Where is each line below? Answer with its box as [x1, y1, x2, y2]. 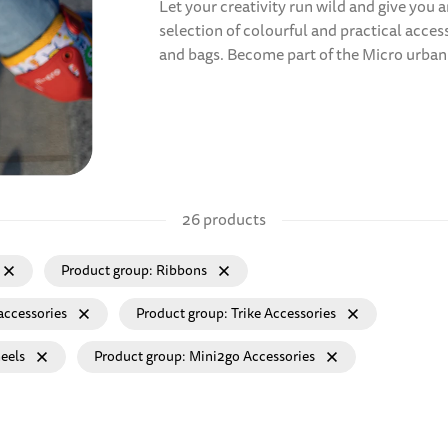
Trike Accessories [231, 303, 337, 323]
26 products [182, 208, 266, 231]
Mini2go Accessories [189, 347, 316, 367]
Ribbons [156, 260, 208, 280]
